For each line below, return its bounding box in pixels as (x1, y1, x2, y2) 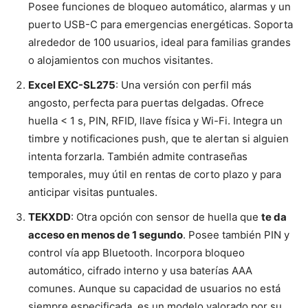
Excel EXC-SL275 (28, 78, 115, 92)
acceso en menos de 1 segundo (28, 228, 183, 242)
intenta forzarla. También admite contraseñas (28, 150, 247, 164)
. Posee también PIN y (183, 228, 289, 242)
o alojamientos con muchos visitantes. (28, 54, 213, 67)
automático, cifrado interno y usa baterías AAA (28, 264, 252, 278)
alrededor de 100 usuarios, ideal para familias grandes (28, 36, 291, 49)
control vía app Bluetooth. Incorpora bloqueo (28, 246, 245, 260)
